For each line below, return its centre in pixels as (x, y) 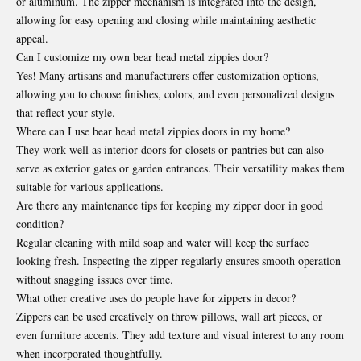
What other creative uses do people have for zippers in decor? (156, 298)
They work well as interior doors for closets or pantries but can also (170, 150)
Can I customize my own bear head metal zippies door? (142, 57)
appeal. (32, 39)
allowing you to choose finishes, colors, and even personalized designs (175, 94)
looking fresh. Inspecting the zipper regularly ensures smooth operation (178, 261)
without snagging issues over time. (95, 280)
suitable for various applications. (90, 187)
